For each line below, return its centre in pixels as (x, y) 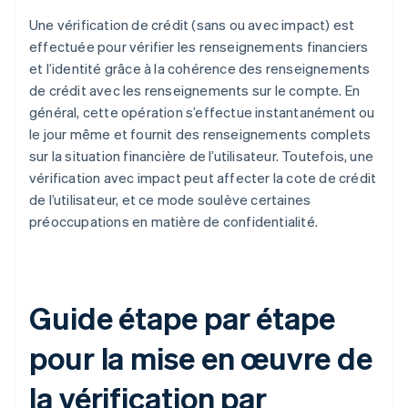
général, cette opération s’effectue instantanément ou (202, 112)
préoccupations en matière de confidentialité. (174, 222)
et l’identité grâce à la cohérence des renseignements (200, 69)
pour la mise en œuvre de (201, 358)
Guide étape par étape (182, 318)
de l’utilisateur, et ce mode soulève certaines (170, 200)
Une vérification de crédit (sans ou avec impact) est (192, 25)
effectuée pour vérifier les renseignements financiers (199, 47)
